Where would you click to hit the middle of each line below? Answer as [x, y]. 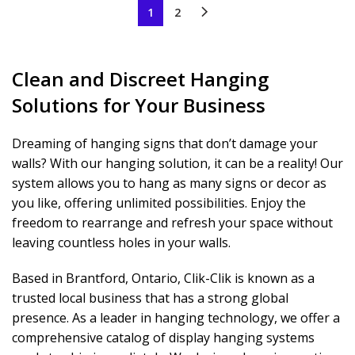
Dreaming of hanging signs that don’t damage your [165, 143]
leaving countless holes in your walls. [121, 242]
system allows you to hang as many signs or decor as [169, 183]
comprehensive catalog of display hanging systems [163, 338]
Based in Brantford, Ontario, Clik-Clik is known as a [163, 278]
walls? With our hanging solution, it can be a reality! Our [177, 163]
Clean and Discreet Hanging [140, 79]
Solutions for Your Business [139, 105]
